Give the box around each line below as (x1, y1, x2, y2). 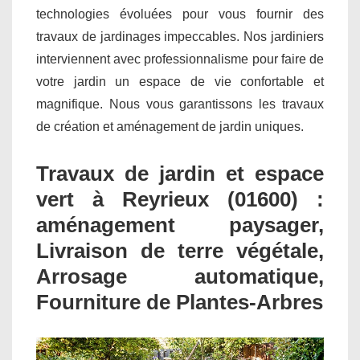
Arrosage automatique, (36, 264, 324, 289)
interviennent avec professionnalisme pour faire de (36, 52, 324, 67)
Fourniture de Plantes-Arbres (36, 290, 323, 315)
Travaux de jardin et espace (36, 162, 324, 186)
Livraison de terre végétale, (36, 239, 324, 264)
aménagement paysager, (36, 213, 324, 238)
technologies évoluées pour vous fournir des (36, 7, 324, 22)
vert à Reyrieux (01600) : (36, 187, 324, 212)
